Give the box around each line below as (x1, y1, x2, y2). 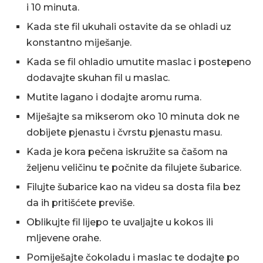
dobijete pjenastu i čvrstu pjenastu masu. (26, 127, 222, 138)
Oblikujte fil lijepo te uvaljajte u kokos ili (26, 217, 213, 228)
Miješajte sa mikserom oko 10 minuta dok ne (26, 111, 240, 122)
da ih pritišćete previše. (26, 197, 134, 208)
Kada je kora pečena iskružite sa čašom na (26, 146, 228, 157)
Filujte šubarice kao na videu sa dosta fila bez (26, 181, 241, 193)
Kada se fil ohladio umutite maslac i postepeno (26, 56, 251, 68)
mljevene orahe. (26, 232, 101, 244)
